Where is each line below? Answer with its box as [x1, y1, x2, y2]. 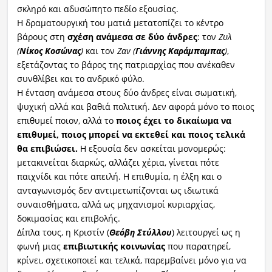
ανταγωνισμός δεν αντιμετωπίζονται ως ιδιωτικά [16, 184, 219, 196]
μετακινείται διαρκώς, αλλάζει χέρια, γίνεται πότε [16, 156, 219, 168]
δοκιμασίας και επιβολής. [16, 212, 120, 224]
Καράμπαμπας [168, 44, 225, 56]
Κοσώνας [44, 44, 81, 56]
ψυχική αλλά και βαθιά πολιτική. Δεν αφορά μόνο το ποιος [16, 100, 254, 112]
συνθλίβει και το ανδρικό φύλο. [16, 72, 144, 84]
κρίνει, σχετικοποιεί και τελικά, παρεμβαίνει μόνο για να [16, 254, 246, 266]
